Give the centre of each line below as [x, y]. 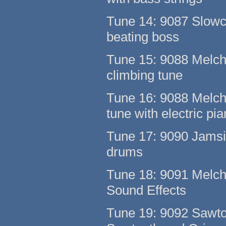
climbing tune [145, 75]
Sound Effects [147, 190]
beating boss [143, 37]
